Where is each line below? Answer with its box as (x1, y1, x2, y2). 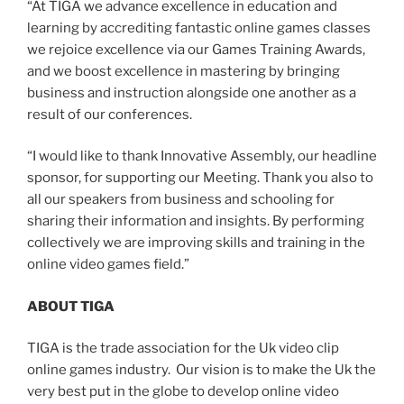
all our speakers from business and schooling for (27, 191, 335, 208)
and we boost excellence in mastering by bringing (27, 62, 340, 79)
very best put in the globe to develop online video (27, 383, 339, 400)
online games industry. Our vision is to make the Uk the (27, 362, 376, 379)
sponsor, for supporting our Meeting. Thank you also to (27, 170, 373, 187)
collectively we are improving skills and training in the (27, 234, 365, 252)
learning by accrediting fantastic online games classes (27, 19, 371, 36)
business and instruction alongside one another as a (27, 84, 356, 101)
